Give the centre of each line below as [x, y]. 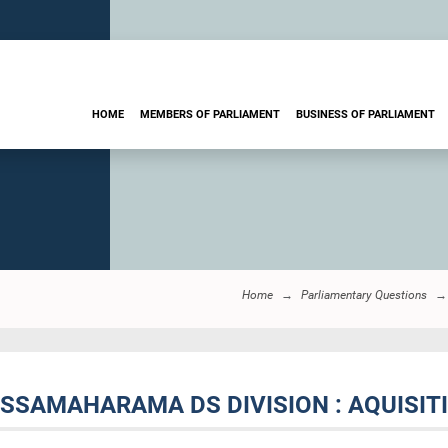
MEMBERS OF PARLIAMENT [210, 114]
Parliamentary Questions [364, 295]
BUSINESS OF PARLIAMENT [365, 114]
